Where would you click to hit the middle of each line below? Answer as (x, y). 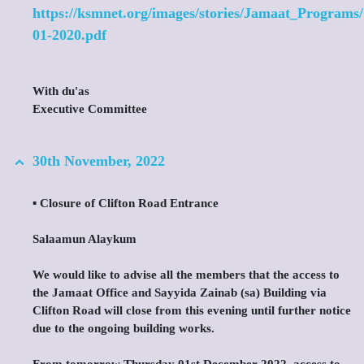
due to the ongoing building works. (123, 328)
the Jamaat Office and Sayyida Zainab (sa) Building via (180, 292)
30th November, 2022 (99, 161)
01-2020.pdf (69, 35)
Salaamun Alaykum (84, 239)
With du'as (61, 91)
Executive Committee (90, 109)
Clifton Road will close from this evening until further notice (192, 310)
